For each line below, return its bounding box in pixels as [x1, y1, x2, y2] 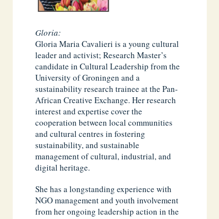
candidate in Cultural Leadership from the [35, 61, 180, 72]
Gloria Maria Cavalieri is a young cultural [35, 38, 179, 50]
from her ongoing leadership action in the [35, 206, 179, 218]
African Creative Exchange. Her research [35, 94, 176, 106]
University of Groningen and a [35, 72, 140, 84]
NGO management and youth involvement [35, 195, 179, 206]
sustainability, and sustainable [35, 139, 140, 151]
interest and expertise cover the [35, 106, 143, 117]
